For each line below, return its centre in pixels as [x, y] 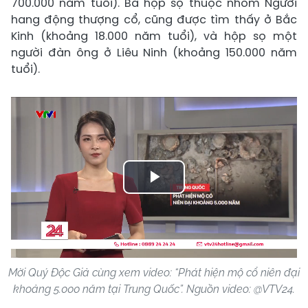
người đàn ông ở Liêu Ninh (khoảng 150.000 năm [154, 52]
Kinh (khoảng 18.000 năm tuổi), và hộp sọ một [154, 36]
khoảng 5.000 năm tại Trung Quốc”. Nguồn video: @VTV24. [154, 289]
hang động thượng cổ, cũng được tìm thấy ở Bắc [154, 19]
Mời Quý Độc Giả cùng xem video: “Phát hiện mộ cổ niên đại [154, 272]
